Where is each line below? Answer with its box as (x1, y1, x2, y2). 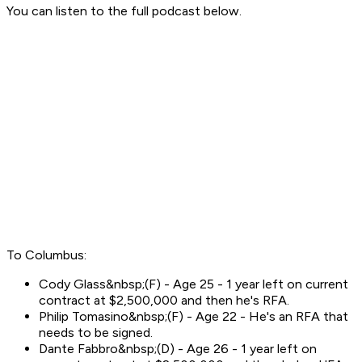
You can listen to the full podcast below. (6, 3, 242, 19)
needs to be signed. (39, 325, 153, 341)
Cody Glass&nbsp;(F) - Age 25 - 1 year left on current (39, 276, 348, 293)
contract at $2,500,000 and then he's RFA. (39, 293, 289, 309)
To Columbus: (6, 247, 86, 263)
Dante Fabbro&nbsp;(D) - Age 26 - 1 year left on (39, 341, 317, 357)
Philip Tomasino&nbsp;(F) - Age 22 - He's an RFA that (39, 309, 348, 325)
